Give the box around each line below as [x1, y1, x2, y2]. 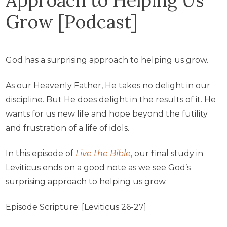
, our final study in [131, 148, 203, 158]
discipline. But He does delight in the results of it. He [6, 94, 216, 104]
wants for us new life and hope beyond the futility [6, 108, 208, 119]
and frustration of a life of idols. [6, 123, 129, 133]
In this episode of [6, 148, 75, 158]
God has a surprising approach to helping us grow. [6, 55, 208, 65]
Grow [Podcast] [6, 10, 138, 33]
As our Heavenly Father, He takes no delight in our [6, 80, 210, 90]
